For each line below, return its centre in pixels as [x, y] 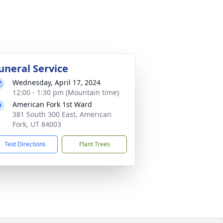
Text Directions [25, 144]
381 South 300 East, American [62, 114]
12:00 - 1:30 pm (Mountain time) [66, 92]
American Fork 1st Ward [52, 104]
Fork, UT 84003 [37, 124]
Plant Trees [94, 144]
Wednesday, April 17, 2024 [56, 82]
